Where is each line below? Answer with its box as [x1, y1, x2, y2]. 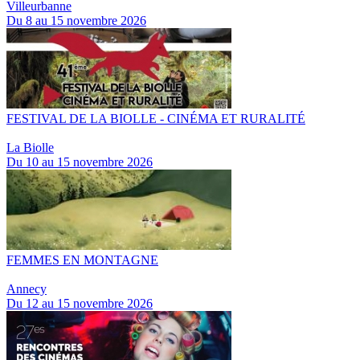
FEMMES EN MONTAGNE [6, 253, 158, 267]
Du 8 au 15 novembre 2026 [6, 14, 146, 27]
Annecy [6, 282, 47, 296]
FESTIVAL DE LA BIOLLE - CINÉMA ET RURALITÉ [6, 112, 305, 125]
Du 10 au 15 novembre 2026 [6, 155, 153, 169]
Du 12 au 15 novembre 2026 [6, 297, 153, 310]
